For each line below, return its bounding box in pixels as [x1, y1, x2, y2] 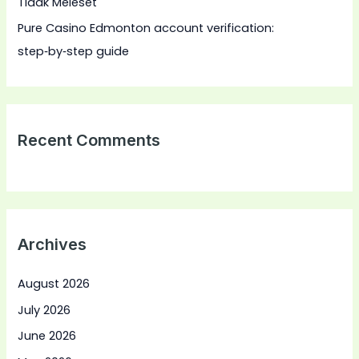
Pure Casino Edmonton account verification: [18, 20, 275, 37]
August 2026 [18, 275, 91, 292]
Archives [18, 234, 87, 254]
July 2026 [18, 301, 71, 318]
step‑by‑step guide [18, 43, 130, 60]
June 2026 [18, 328, 77, 345]
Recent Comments [18, 130, 161, 150]
